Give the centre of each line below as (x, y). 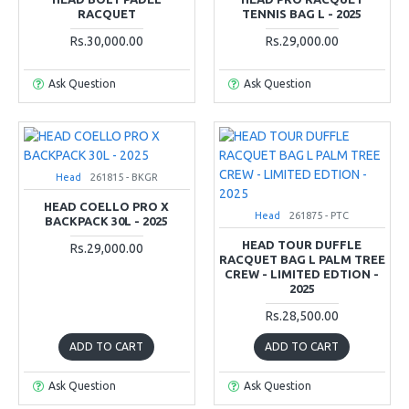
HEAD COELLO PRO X (107, 206)
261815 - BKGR (124, 177)
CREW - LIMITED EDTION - (302, 273)
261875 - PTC (320, 215)
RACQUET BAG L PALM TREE (302, 259)
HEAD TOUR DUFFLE (302, 244)
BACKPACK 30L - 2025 (107, 220)
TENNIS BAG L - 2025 (302, 13)
